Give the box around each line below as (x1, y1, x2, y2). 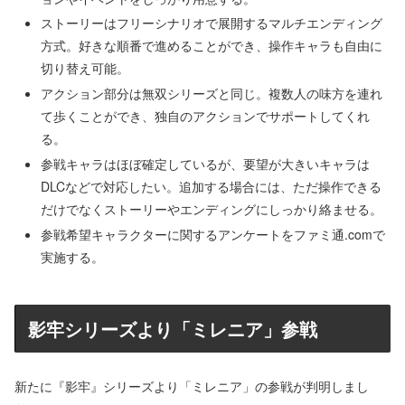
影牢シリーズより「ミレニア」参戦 (28, 315, 317, 342)
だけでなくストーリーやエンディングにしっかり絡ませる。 (40, 199, 382, 218)
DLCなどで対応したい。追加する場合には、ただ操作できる (40, 176, 381, 195)
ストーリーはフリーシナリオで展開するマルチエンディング (40, 14, 382, 33)
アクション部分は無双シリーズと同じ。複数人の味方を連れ (40, 84, 382, 103)
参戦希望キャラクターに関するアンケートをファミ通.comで (40, 224, 385, 243)
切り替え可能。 (40, 59, 129, 78)
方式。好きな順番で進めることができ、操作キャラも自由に (40, 36, 382, 55)
